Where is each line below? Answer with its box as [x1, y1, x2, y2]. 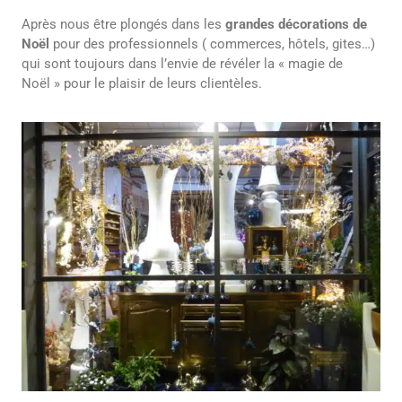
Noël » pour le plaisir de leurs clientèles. [22, 74, 262, 92]
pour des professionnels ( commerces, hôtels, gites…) [49, 35, 375, 52]
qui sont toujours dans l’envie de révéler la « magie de [22, 55, 343, 72]
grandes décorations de [222, 15, 367, 32]
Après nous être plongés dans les [22, 15, 222, 32]
